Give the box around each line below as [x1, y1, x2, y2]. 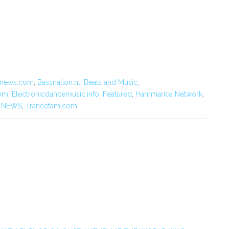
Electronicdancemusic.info [12, 90, 99, 98]
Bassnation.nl [37, 78, 80, 86]
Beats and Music [84, 78, 138, 86]
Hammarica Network [135, 90, 202, 98]
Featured [103, 90, 132, 98]
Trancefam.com [26, 102, 77, 110]
